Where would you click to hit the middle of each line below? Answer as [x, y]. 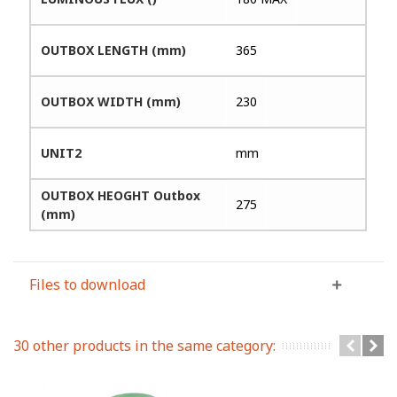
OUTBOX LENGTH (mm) [114, 50]
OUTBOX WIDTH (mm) [111, 101]
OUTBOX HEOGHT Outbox [121, 195]
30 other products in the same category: [144, 345]
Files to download [88, 284]
